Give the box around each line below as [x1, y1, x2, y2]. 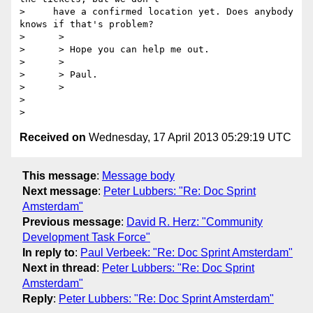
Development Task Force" [22, 231, 150, 243]
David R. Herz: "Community [126, 215, 263, 228]
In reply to [22, 246, 75, 259]
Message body [102, 169, 175, 182]
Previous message [22, 215, 121, 228]
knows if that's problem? [20, 19, 154, 30]
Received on [20, 131, 86, 144]
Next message [22, 184, 98, 197]
